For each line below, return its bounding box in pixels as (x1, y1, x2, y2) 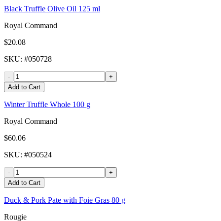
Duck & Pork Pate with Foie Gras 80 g (4, 196, 125, 205)
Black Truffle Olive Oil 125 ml (4, 4, 100, 13)
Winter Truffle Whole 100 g (4, 100, 90, 109)
